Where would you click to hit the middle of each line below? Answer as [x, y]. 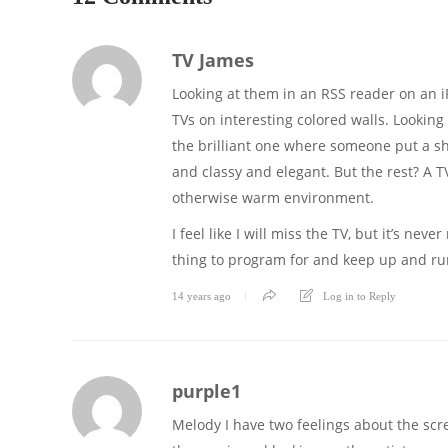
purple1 [206, 390]
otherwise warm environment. [273, 197]
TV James [213, 59]
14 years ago [201, 295]
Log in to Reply [359, 295]
